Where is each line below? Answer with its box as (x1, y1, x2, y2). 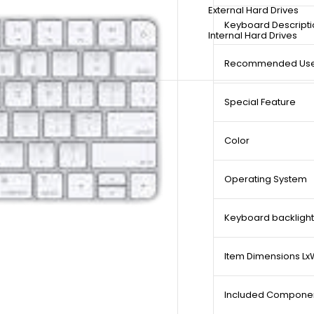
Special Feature (224, 95, 296, 109)
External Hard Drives (208, 4, 299, 18)
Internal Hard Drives (208, 29, 297, 43)
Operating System (224, 172, 307, 186)
